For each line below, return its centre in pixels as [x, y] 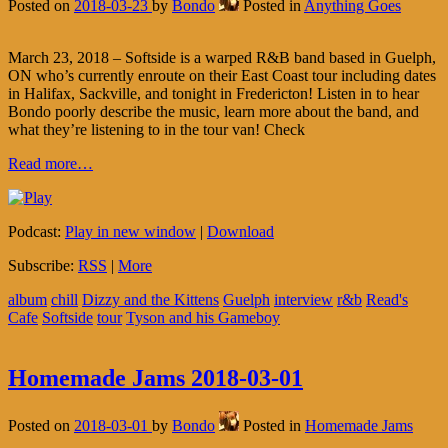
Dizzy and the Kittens [150, 299]
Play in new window [130, 231]
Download [240, 231]
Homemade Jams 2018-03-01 [155, 377]
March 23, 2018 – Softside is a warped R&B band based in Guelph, [222, 57]
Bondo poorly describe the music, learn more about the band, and [213, 111]
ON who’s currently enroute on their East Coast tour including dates [222, 75]
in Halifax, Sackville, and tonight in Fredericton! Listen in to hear [213, 93]
